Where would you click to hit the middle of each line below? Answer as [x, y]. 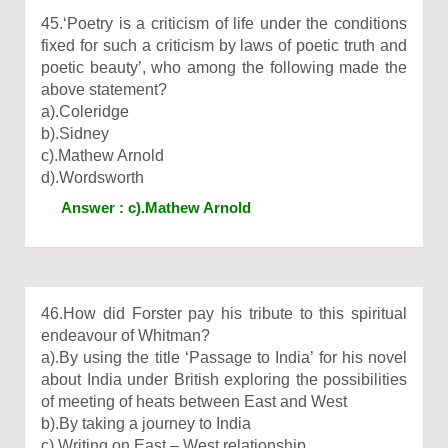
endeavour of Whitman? [125, 335]
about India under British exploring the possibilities [224, 379]
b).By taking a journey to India [146, 423]
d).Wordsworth [92, 177]
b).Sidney [75, 133]
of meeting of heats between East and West [194, 401]
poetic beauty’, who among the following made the [224, 67]
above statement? [104, 89]
